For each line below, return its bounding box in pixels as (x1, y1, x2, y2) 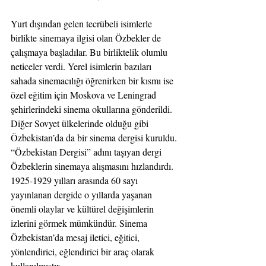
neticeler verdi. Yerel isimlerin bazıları (11, 59, 154, 72)
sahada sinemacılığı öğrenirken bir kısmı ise (11, 74, 176, 87)
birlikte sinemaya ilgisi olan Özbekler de (11, 31, 163, 44)
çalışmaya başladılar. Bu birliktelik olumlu (11, 45, 170, 58)
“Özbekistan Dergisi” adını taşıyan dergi (11, 145, 164, 158)
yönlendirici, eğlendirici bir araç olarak (11, 245, 157, 258)
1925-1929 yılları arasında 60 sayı (11, 173, 140, 186)
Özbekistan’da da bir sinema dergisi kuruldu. (11, 131, 179, 144)
